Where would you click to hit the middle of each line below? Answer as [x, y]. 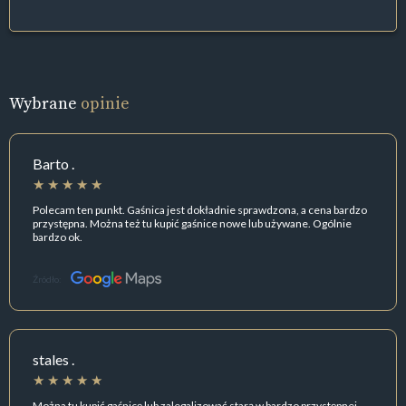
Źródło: [47, 280]
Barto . [53, 164]
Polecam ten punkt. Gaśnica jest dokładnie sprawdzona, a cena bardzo [200, 209]
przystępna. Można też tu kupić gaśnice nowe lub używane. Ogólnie [192, 223]
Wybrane [45, 103]
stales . [53, 360]
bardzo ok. [58, 237]
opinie [105, 103]
